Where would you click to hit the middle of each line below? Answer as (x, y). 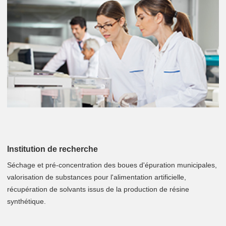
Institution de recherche (52, 149)
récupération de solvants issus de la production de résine (98, 189)
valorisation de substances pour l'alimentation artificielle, (97, 177)
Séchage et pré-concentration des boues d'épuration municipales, (112, 165)
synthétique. (26, 202)
